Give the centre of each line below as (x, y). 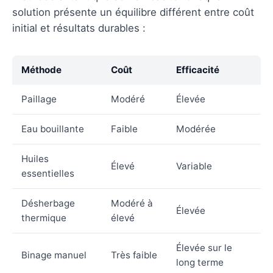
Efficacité (198, 69)
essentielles (48, 173)
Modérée (196, 129)
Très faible (134, 255)
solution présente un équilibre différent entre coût (133, 12)
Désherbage (48, 203)
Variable (194, 166)
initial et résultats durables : (79, 28)
